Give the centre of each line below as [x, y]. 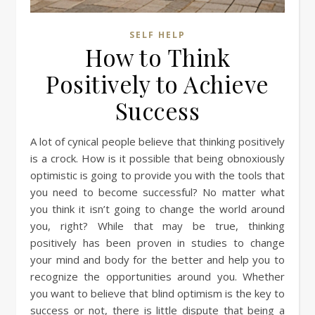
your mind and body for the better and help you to [157, 260]
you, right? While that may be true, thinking [157, 226]
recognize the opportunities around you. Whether [157, 277]
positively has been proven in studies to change [157, 243]
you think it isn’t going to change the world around [157, 209]
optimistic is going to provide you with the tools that [157, 175]
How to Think [157, 57]
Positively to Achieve [157, 84]
